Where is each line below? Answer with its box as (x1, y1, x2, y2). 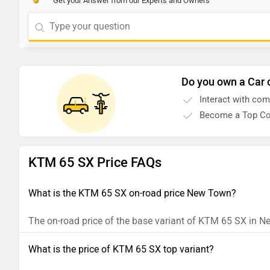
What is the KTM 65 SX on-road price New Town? (28, 187, 236, 199)
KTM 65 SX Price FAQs (28, 154, 162, 171)
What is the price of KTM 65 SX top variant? (28, 243, 214, 256)
